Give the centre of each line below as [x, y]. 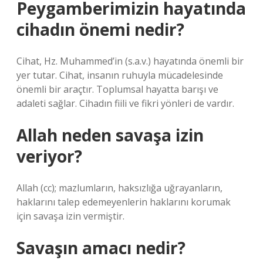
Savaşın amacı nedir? [101, 248]
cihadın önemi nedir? [100, 29]
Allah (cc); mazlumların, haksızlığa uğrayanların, [119, 188]
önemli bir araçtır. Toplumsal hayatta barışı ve [117, 89]
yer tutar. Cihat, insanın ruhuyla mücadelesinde [120, 75]
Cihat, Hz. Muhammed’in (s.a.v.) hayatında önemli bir [130, 61]
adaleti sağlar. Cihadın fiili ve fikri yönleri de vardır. [125, 103]
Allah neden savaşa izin [110, 135]
